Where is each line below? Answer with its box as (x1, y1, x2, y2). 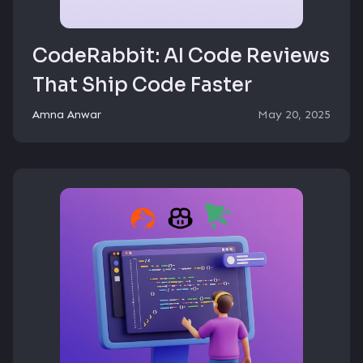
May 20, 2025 (258, 107, 331, 122)
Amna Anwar (32, 107, 101, 122)
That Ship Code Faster (32, 73, 252, 98)
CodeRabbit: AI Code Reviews (32, 44, 330, 69)
